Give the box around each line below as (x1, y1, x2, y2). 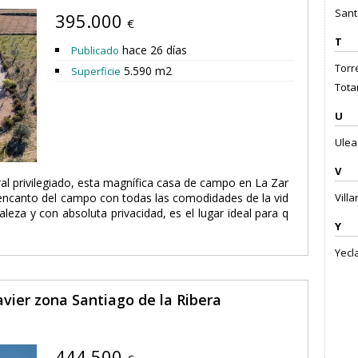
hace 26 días (119, 42, 187, 58)
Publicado (71, 43, 119, 58)
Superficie (71, 64, 121, 78)
